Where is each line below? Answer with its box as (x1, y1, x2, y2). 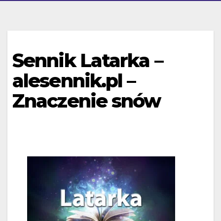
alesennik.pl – (12, 69, 136, 92)
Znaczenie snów (12, 89, 161, 112)
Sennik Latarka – (12, 49, 163, 72)
